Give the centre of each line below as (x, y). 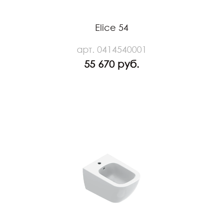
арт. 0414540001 (111, 50)
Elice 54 (111, 28)
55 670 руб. (111, 64)
